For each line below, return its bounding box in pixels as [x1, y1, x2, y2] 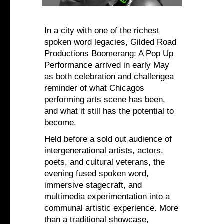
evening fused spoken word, [44, 169, 149, 179]
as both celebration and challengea [44, 72, 174, 82]
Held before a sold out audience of [44, 134, 172, 144]
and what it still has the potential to [44, 106, 174, 116]
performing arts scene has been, [44, 95, 165, 105]
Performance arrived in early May [44, 60, 169, 70]
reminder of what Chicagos [44, 83, 144, 93]
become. [44, 118, 76, 128]
